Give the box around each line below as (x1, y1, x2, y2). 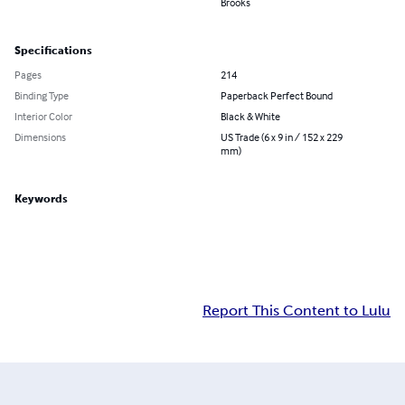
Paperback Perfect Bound (221, 89, 333, 103)
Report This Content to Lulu (202, 302, 391, 320)
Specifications (14, 44, 92, 58)
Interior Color (14, 109, 72, 124)
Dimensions (14, 130, 66, 145)
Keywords (14, 193, 68, 206)
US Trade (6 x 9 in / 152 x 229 (221, 130, 343, 145)
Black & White (221, 109, 280, 124)
